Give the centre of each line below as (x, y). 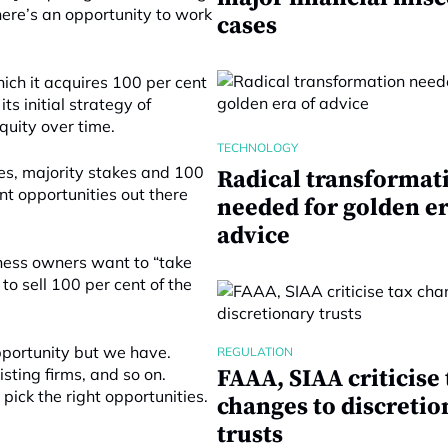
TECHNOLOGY (257, 147)
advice (253, 236)
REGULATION (254, 351)
